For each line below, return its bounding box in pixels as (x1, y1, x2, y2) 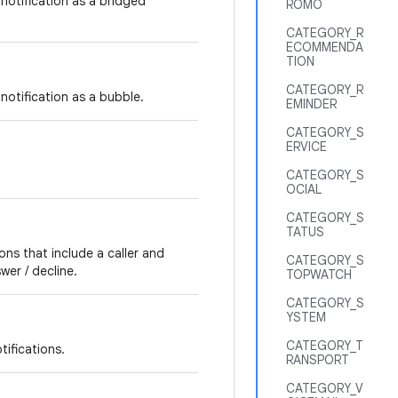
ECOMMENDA (286, 39, 363, 55)
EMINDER (286, 96, 337, 112)
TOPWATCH (286, 267, 352, 283)
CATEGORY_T (286, 338, 363, 354)
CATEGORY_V (286, 380, 363, 396)
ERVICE (286, 139, 327, 155)
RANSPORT (286, 352, 349, 368)
